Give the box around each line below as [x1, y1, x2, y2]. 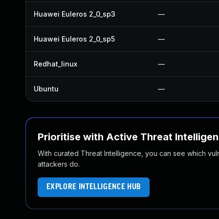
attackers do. [38, 160, 80, 168]
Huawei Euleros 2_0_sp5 [34, 35, 115, 43]
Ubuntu [34, 85, 59, 93]
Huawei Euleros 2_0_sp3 [34, 10, 115, 18]
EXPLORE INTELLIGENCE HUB [46, 183, 141, 191]
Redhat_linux [34, 60, 77, 68]
